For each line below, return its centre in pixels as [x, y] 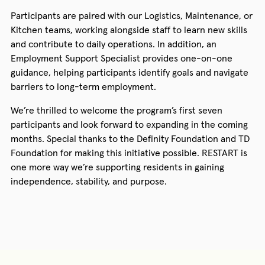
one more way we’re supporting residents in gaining [117, 167]
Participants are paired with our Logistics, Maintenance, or [131, 15]
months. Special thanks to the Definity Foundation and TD [130, 138]
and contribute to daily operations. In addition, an [113, 43]
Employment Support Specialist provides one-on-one [121, 58]
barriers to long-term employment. [83, 86]
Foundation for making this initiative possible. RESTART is [129, 152]
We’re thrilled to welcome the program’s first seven [116, 110]
